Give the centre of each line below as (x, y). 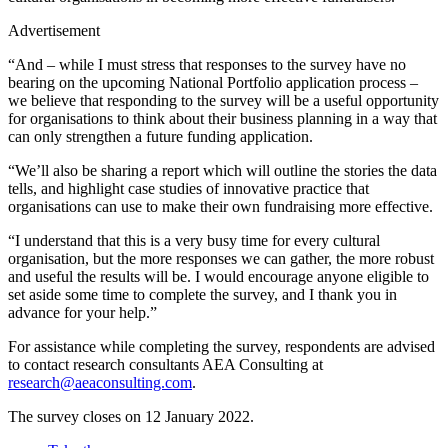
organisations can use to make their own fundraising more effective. (220, 207)
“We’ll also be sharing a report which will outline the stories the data (222, 171)
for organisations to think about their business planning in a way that (222, 119)
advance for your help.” (82, 313)
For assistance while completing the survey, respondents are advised (221, 347)
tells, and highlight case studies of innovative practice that (188, 189)
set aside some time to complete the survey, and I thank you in (202, 295)
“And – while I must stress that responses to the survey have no (207, 65)
